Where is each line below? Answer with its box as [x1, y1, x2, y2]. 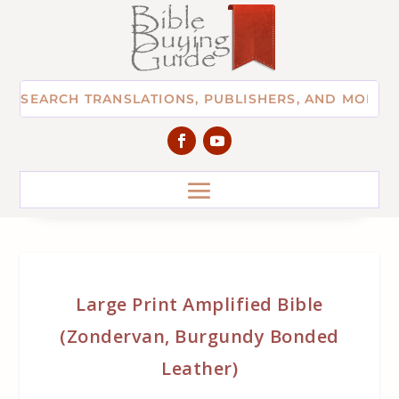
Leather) [161, 355, 238, 380]
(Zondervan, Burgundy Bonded [60, 323, 339, 348]
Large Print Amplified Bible [76, 291, 323, 316]
